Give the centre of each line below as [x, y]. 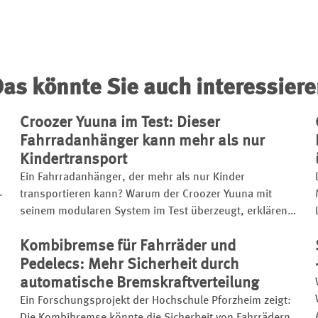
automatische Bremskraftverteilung [139, 283]
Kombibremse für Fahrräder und [128, 246]
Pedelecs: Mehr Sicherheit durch [130, 264]
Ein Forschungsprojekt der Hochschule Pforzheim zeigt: [155, 301]
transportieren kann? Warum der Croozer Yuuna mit [146, 194]
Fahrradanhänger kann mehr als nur [142, 141]
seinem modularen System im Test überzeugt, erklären [154, 211]
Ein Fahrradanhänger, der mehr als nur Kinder [132, 177]
